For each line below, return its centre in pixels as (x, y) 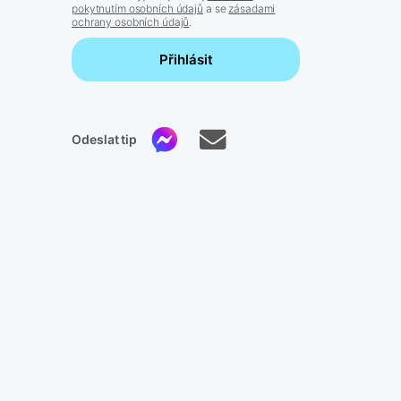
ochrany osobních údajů (131, 22)
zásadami (252, 9)
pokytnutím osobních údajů (137, 9)
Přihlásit (186, 60)
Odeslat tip (105, 140)
